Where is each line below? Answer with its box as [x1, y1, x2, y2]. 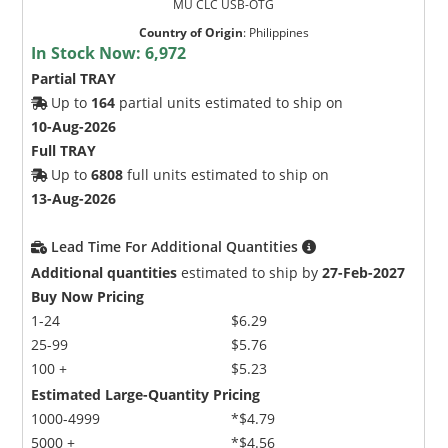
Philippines [248, 23, 309, 41]
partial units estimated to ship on [115, 92, 344, 112]
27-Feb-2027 [322, 262, 406, 282]
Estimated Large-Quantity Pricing [31, 384, 261, 404]
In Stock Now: [31, 41, 146, 64]
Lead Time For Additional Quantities [51, 236, 303, 256]
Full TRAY [31, 140, 97, 160]
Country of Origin [138, 23, 243, 41]
